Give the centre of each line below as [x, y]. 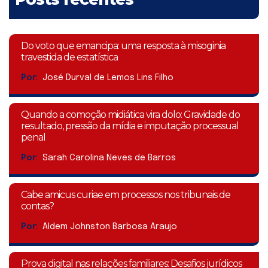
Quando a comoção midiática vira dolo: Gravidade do [130, 115]
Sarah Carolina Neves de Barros [109, 158]
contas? [37, 206]
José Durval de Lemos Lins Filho [108, 78]
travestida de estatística [69, 57]
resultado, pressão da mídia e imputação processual [130, 126]
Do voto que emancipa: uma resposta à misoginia [123, 46]
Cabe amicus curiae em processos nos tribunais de [126, 195]
